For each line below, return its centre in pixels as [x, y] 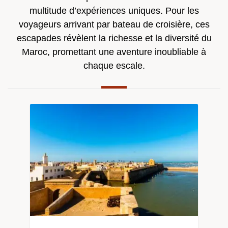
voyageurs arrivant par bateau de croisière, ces [114, 25]
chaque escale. [114, 66]
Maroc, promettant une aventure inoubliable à [114, 52]
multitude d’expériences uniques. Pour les [114, 11]
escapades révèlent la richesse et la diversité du [114, 38]
